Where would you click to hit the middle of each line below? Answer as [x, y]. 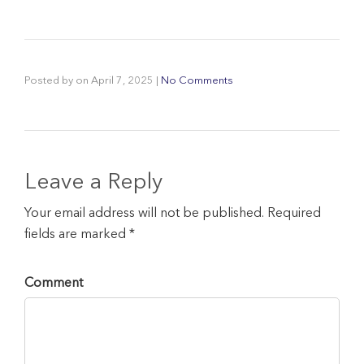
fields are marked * [80, 234]
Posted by [50, 80]
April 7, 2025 [122, 80]
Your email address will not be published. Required [173, 213]
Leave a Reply [93, 183]
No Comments [197, 80]
